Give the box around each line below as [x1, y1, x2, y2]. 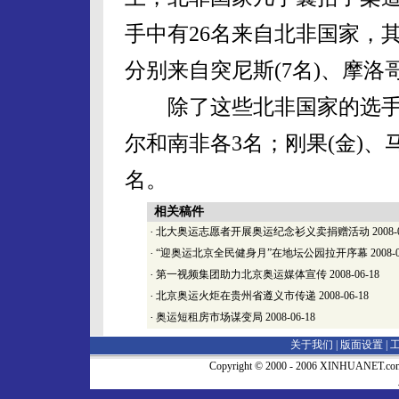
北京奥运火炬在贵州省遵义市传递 [156, 289, 316, 302]
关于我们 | [290, 338, 340, 351]
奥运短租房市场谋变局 [156, 311, 263, 323]
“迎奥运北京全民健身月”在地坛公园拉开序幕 [156, 247, 368, 259]
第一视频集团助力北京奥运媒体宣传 [156, 268, 327, 281]
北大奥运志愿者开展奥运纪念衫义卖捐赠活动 [156, 225, 370, 238]
